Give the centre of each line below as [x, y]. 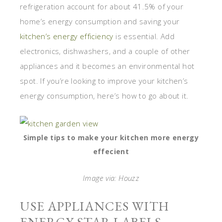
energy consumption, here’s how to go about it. [104, 96]
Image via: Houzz [111, 178]
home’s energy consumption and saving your [100, 22]
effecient [111, 152]
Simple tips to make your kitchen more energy [111, 138]
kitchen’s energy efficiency [67, 36]
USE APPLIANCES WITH [94, 206]
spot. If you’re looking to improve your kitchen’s [104, 81]
